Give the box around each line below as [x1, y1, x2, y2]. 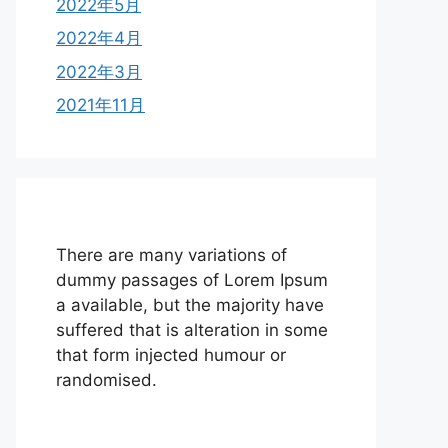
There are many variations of [56, 245, 287, 265]
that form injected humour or [56, 345, 286, 365]
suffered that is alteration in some [56, 320, 328, 340]
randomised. [56, 370, 157, 390]
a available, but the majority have [56, 295, 324, 315]
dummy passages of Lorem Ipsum [56, 270, 328, 290]
